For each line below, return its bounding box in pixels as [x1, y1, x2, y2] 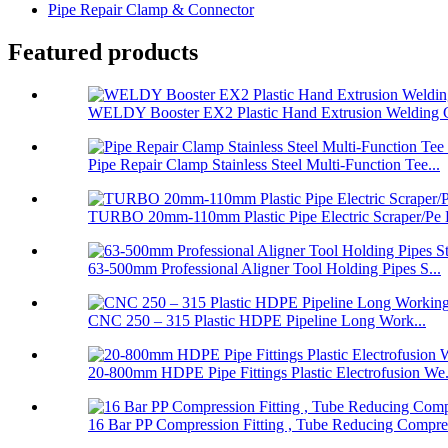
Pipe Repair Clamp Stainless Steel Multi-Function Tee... [88, 156, 440, 174]
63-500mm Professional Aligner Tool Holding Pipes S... [88, 260, 441, 278]
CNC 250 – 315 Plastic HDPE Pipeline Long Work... [88, 312, 426, 330]
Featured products [8, 39, 198, 66]
